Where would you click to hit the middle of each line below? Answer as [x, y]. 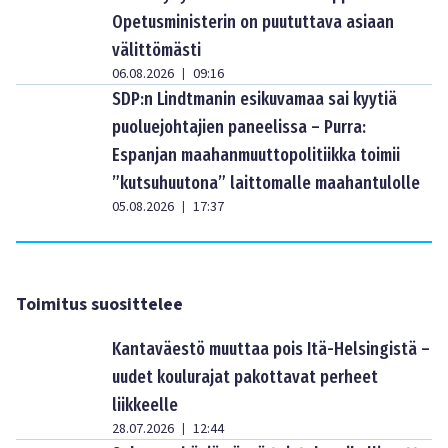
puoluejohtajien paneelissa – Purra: [239, 127]
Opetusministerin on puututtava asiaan [253, 22]
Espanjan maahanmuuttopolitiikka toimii [256, 155]
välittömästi [156, 50]
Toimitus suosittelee [99, 304]
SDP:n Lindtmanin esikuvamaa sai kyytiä [254, 99]
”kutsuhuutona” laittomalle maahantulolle [266, 183]
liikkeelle [145, 405]
